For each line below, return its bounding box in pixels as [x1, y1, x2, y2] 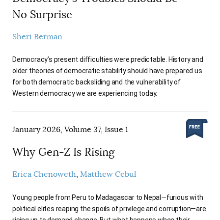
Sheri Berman [12, 31, 62, 42]
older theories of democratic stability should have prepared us [12, 67, 202, 75]
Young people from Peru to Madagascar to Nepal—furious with [12, 193, 203, 202]
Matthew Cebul [80, 169, 136, 180]
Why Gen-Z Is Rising [12, 145, 114, 159]
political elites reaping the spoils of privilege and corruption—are [12, 205, 206, 213]
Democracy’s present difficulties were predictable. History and [12, 55, 203, 64]
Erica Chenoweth [12, 169, 76, 180]
